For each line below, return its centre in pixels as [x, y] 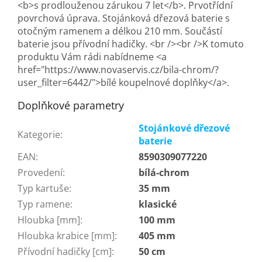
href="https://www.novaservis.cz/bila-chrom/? [118, 69]
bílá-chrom [164, 172]
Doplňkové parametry [71, 105]
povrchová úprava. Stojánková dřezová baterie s [124, 18]
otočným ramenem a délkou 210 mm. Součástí [120, 31]
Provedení [40, 172]
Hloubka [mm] [49, 220]
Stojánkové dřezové [184, 128]
